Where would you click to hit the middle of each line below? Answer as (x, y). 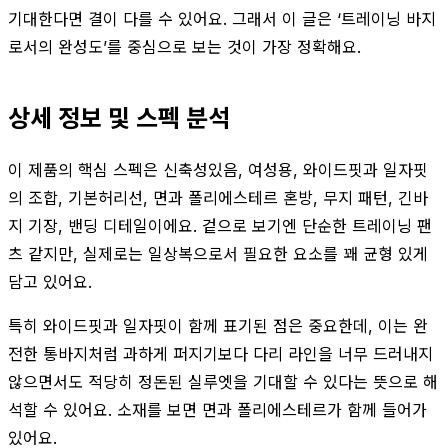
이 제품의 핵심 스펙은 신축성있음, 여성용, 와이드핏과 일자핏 (218, 169)
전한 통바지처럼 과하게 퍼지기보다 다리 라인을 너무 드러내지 (220, 353)
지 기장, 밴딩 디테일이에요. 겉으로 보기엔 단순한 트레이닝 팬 (220, 225)
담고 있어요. (50, 281)
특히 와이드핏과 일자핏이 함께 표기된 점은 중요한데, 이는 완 (218, 325)
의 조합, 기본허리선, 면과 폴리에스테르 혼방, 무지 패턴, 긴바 (218, 197)
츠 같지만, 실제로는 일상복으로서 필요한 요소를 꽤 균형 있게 (218, 253)
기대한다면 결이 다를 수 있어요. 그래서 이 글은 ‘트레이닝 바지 (222, 18)
